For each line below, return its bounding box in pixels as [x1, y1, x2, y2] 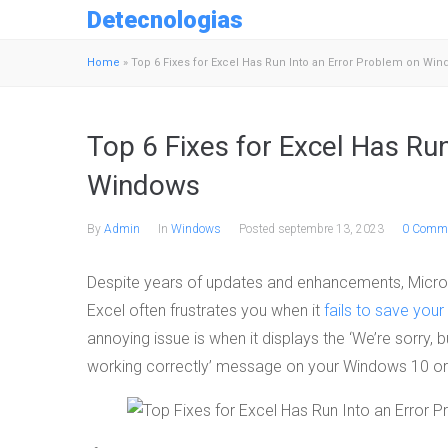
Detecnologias [87, 5, 243, 34]
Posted [239, 222, 278, 236]
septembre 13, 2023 [278, 222, 384, 236]
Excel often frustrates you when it [87, 301, 324, 320]
